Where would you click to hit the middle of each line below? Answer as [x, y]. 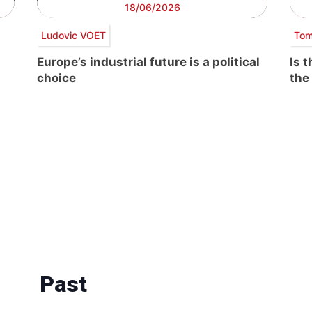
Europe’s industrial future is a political [148, 62]
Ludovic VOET [73, 35]
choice [56, 78]
